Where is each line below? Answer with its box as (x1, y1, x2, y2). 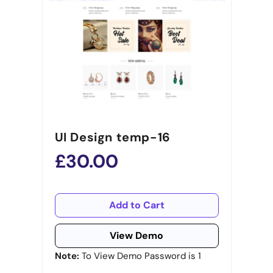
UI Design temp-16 (54, 129, 171, 146)
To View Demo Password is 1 (81, 250, 201, 263)
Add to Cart (108, 199, 165, 212)
